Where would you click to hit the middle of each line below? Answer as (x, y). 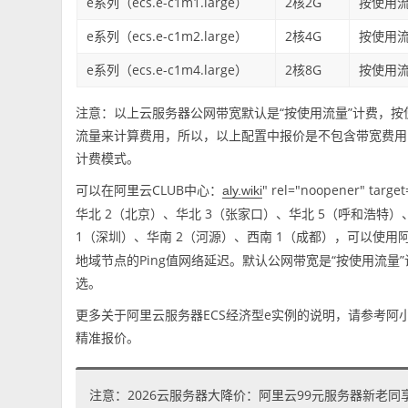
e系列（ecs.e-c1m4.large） (167, 70)
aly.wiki (243, 191)
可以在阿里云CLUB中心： (149, 190)
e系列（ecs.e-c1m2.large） (167, 36)
